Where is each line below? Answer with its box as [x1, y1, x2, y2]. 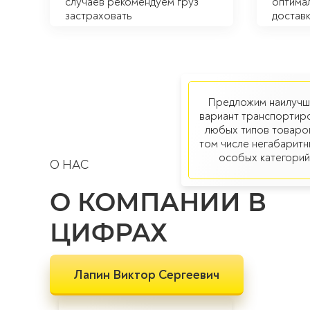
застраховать [65, 9, 132, 23]
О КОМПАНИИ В [50, 187, 266, 217]
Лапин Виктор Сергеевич [74, 267, 219, 283]
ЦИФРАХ [50, 217, 167, 248]
